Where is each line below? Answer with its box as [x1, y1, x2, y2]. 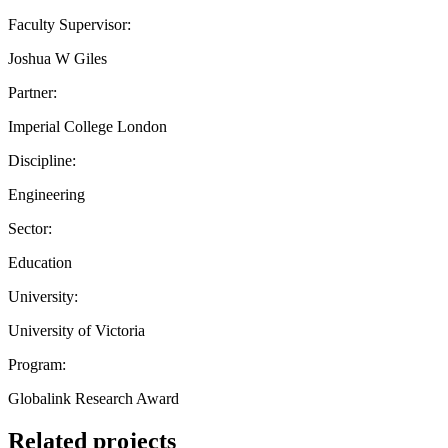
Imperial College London [8, 117, 167, 135]
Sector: [8, 219, 52, 237]
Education [8, 253, 72, 271]
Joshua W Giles [8, 49, 107, 67]
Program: [8, 355, 66, 373]
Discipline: [8, 151, 76, 169]
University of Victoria [8, 321, 145, 339]
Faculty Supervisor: [8, 15, 131, 33]
